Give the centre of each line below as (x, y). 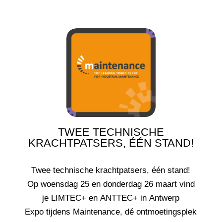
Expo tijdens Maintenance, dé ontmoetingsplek (111, 212)
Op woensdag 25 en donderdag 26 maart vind (111, 184)
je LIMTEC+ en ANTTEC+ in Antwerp (111, 198)
